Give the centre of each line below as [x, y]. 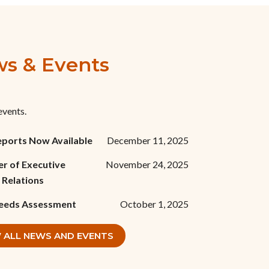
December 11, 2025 [147, 141]
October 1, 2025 [154, 204]
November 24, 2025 [147, 165]
